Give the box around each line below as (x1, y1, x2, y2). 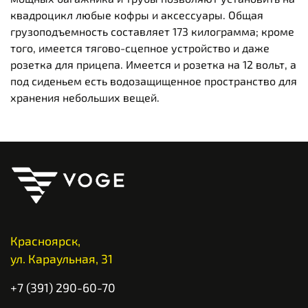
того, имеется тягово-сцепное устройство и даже (10, 41, 269, 55)
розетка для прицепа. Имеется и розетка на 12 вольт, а (10, 58, 296, 71)
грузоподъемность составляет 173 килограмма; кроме (10, 25, 294, 38)
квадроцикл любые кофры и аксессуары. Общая (10, 8, 263, 22)
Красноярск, (10, 232, 80, 248)
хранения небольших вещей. (10, 91, 159, 104)
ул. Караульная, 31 (10, 250, 113, 266)
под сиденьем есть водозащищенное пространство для (10, 74, 297, 88)
